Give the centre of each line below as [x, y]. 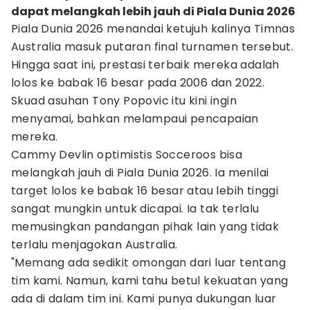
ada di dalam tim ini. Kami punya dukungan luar [144, 299]
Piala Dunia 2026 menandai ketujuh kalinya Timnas [153, 29]
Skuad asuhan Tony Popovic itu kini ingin [124, 101]
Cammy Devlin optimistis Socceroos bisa [127, 155]
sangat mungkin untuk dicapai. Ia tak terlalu [135, 209]
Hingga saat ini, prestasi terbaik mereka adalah [145, 65]
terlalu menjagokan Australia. [94, 245]
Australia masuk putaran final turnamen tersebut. [153, 47]
